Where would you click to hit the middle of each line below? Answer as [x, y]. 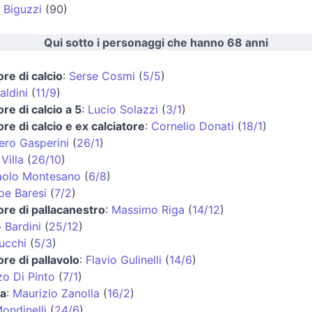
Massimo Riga [148, 209]
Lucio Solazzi [123, 109]
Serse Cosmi [102, 76]
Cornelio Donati [192, 126]
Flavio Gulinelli [123, 259]
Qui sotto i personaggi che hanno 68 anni [156, 42]
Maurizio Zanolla [56, 293]
